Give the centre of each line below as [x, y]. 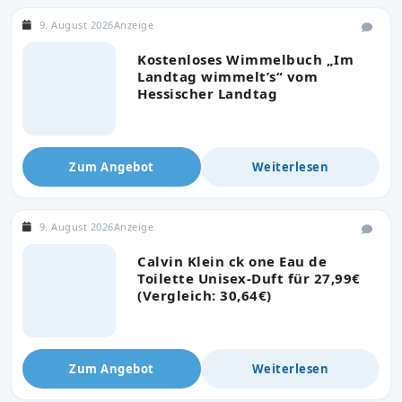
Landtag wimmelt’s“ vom [227, 76]
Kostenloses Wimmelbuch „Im [245, 59]
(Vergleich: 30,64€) [205, 295]
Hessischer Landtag [207, 93]
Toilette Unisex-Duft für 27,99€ [249, 278]
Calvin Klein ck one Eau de [232, 261]
